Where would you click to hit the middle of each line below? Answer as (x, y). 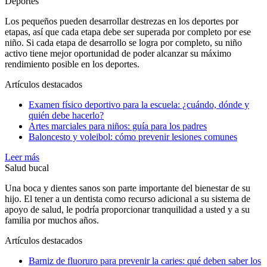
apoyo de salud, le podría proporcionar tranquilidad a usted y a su (127, 210)
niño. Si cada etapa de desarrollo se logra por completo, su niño (123, 43)
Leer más (22, 157)
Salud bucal (27, 168)
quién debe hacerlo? (66, 116)
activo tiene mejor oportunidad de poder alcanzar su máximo (118, 54)
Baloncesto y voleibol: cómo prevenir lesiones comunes (133, 137)
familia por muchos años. (52, 221)
